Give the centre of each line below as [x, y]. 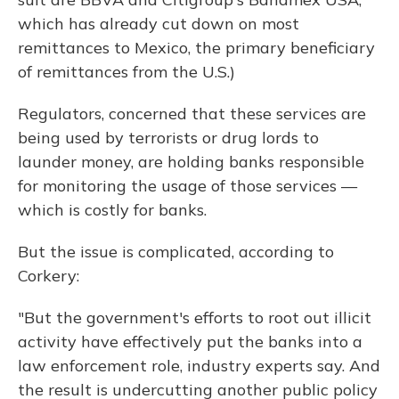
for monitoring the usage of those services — [187, 186]
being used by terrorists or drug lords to [168, 138]
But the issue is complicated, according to [176, 252]
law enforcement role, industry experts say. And [199, 366]
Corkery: [49, 276]
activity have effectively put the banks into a [190, 342]
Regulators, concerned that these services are [192, 114]
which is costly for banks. [112, 210]
